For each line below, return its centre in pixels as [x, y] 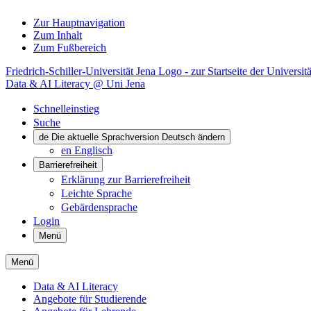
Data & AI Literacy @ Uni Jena [75, 84]
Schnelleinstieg [66, 109]
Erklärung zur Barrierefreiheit [126, 179]
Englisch [93, 150]
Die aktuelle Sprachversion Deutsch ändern [138, 137]
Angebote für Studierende [90, 299]
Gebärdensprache [99, 207]
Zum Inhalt [58, 35]
